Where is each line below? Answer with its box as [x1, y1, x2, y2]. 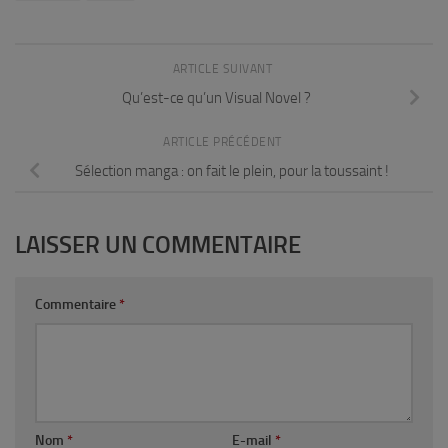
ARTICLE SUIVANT [172, 61, 276, 76]
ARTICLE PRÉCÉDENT [163, 134, 285, 149]
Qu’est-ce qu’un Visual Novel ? [121, 88, 311, 107]
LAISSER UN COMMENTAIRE [15, 229, 301, 259]
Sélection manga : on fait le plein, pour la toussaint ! [75, 161, 389, 180]
